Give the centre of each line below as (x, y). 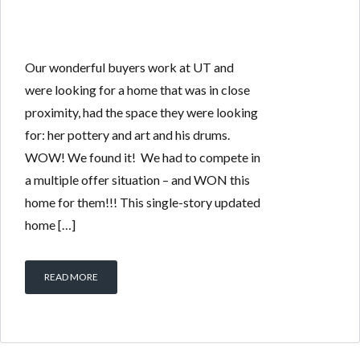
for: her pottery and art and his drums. (127, 135)
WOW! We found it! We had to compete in (143, 157)
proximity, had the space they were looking (141, 112)
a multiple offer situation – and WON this (137, 180)
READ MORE (71, 277)
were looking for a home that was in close (137, 90)
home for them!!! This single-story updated (143, 202)
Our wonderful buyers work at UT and (129, 67)
